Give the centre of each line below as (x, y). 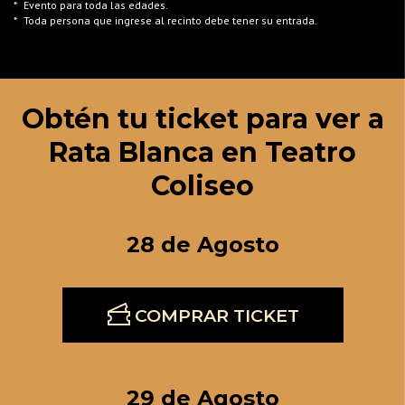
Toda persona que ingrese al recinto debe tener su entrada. (170, 20)
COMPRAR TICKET (214, 315)
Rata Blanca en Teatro (202, 152)
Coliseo (202, 185)
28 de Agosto (202, 244)
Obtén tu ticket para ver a (202, 118)
